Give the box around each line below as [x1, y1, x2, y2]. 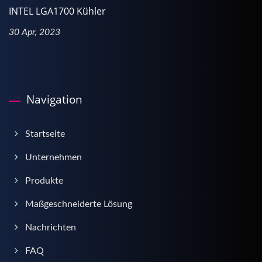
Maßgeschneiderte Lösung [25, 199, 132, 209]
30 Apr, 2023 [9, 27, 60, 37]
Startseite [25, 129, 65, 139]
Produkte [25, 175, 63, 185]
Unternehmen [25, 152, 82, 162]
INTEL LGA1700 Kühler [9, 4, 106, 18]
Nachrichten [25, 222, 76, 232]
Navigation [26, 91, 82, 107]
